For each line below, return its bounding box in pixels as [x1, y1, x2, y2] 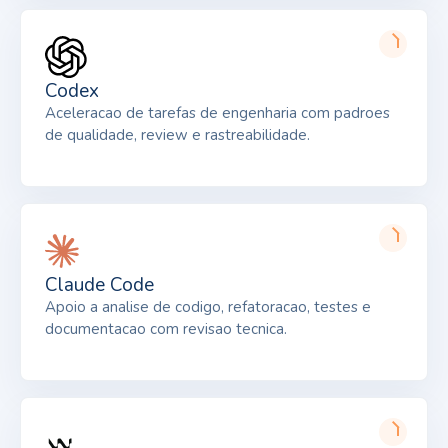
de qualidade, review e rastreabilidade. [45, 124, 310, 145]
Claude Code [45, 271, 154, 298]
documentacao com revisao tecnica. [45, 318, 287, 339]
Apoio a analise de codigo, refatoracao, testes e [45, 296, 371, 317]
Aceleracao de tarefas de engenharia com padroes [45, 102, 390, 123]
